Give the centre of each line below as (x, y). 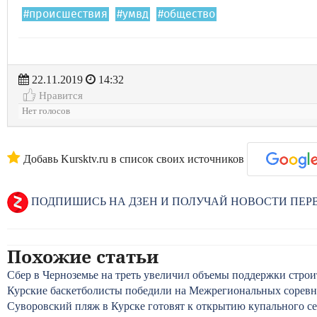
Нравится (59, 95)
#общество (186, 14)
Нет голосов (46, 111)
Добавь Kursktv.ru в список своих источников (132, 159)
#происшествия (65, 14)
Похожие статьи (83, 256)
